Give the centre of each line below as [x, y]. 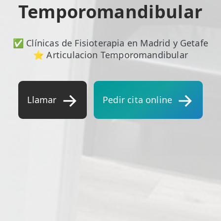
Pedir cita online [138, 99]
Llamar [42, 99]
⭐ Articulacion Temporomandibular [110, 55]
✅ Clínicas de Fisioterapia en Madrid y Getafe [110, 43]
